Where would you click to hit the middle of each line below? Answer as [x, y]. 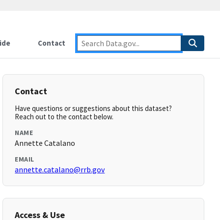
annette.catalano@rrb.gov [60, 169]
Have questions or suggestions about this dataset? [94, 108]
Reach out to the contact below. [64, 117]
